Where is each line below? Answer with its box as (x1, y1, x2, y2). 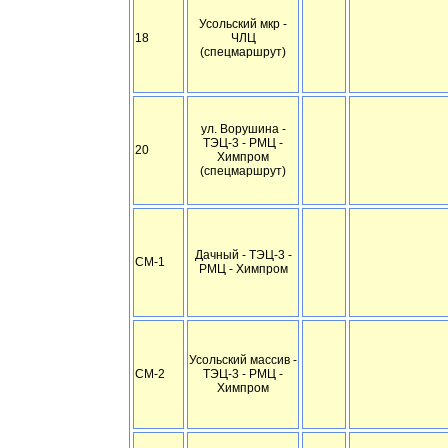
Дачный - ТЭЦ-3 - (194, 248, 292, 262)
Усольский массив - (189, 353, 297, 367)
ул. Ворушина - (200, 122, 286, 136)
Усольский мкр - (199, 17, 287, 31)
